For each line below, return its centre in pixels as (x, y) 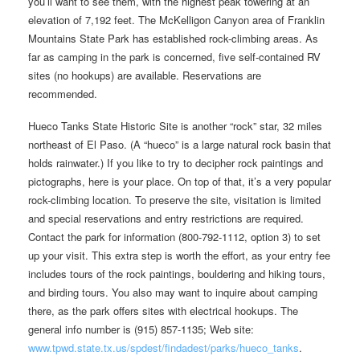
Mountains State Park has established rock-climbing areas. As (173, 38)
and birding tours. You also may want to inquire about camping (173, 292)
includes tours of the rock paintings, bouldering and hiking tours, (177, 273)
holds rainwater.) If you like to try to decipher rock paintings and (176, 162)
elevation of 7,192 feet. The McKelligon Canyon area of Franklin (176, 19)
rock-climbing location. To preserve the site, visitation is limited (174, 199)
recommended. (63, 93)
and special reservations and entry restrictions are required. (166, 218)
